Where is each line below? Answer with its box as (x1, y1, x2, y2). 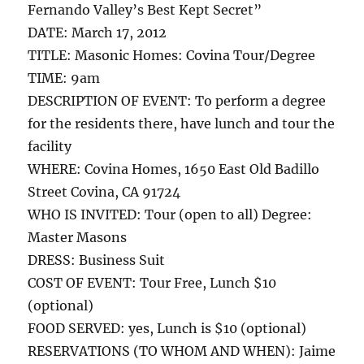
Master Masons (28, 229, 128, 245)
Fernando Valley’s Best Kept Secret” (28, 2, 262, 18)
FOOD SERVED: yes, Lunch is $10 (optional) (28, 320, 307, 336)
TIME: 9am (28, 70, 101, 86)
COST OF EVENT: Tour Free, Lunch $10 (28, 275, 277, 291)
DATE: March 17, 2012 (28, 24, 167, 41)
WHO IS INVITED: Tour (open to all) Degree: (28, 206, 313, 223)
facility (28, 138, 72, 154)
